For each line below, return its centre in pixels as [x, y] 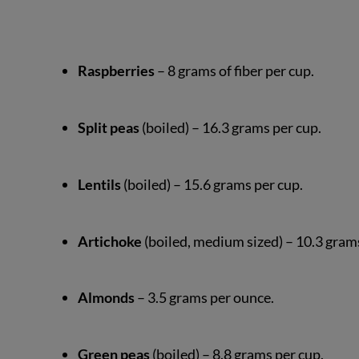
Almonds [106, 298]
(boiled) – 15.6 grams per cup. [212, 184]
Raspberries [116, 71]
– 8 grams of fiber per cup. [234, 71]
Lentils [99, 184]
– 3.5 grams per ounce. [204, 298]
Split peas [108, 128]
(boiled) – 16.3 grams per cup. [230, 128]
